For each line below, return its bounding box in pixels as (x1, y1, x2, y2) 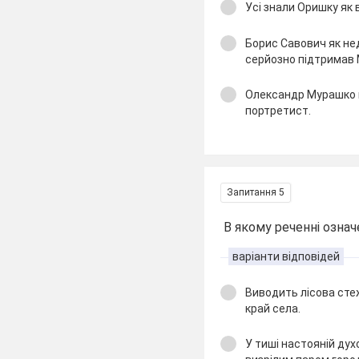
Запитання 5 (227, 186, 285, 198)
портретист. (245, 104, 312, 117)
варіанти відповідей (232, 249, 341, 263)
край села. (245, 301, 304, 315)
